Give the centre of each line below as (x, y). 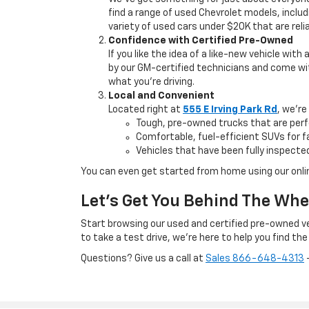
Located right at (146, 110)
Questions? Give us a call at (143, 259)
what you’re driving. (151, 82)
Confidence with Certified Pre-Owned (201, 41)
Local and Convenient (161, 96)
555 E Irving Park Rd (230, 110)
